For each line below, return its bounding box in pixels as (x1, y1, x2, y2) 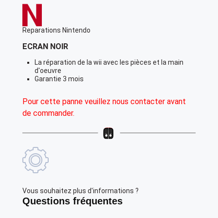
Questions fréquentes (22, 196, 123, 207)
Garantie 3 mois (35, 75, 84, 83)
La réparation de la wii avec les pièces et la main (35, 58, 183, 67)
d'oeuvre (35, 67, 61, 75)
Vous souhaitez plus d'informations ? (22, 187, 139, 195)
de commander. (22, 109, 74, 118)
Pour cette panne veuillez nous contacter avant (22, 97, 186, 107)
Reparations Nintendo (22, 26, 91, 34)
